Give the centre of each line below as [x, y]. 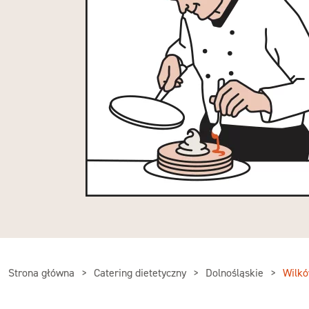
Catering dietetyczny [141, 272]
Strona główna [43, 272]
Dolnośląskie [236, 272]
